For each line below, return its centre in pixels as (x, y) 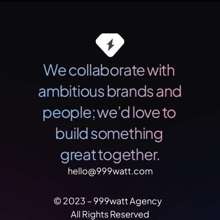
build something (109, 133)
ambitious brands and (110, 91)
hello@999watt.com (110, 171)
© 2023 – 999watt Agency (110, 201)
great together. (110, 154)
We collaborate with (109, 69)
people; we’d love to (109, 112)
